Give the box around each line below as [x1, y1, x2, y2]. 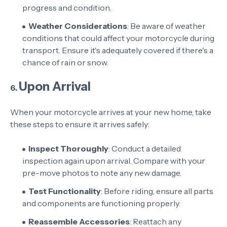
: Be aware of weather [127, 21, 206, 31]
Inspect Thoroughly [28, 143, 108, 154]
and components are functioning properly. [22, 198, 180, 208]
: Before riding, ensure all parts [101, 186, 213, 196]
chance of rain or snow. [22, 57, 108, 67]
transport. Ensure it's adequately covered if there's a [22, 45, 213, 55]
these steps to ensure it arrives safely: [10, 119, 149, 129]
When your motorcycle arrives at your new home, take [10, 107, 211, 117]
